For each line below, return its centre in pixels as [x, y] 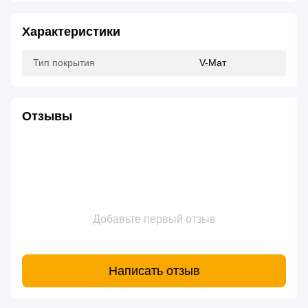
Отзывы [47, 117]
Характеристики [71, 32]
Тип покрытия [64, 63]
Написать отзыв [154, 271]
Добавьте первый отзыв [154, 219]
